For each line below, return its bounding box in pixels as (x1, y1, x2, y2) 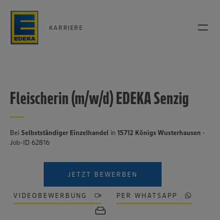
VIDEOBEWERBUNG (13, 191, 87, 200)
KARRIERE (49, 23, 83, 31)
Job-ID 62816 (10, 138, 50, 147)
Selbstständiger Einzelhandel (21, 128, 109, 137)
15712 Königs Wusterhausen (117, 128, 202, 137)
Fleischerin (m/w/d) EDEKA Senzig (10, 87, 189, 109)
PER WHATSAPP (116, 191, 178, 200)
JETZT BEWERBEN (67, 170, 138, 179)
